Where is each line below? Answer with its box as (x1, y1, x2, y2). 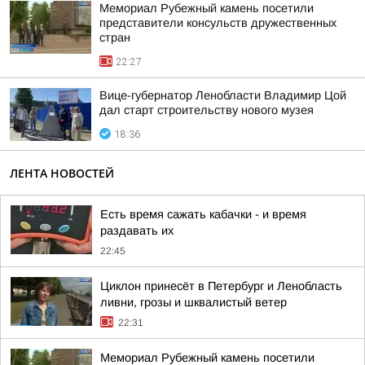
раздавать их (100, 224, 174, 237)
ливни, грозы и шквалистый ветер (100, 296, 287, 309)
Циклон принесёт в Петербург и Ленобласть (100, 279, 342, 292)
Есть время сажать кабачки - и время (100, 208, 306, 221)
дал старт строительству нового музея (99, 103, 314, 117)
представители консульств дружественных (99, 16, 336, 29)
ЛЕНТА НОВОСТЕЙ (10, 165, 114, 181)
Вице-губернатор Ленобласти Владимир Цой (99, 89, 346, 102)
